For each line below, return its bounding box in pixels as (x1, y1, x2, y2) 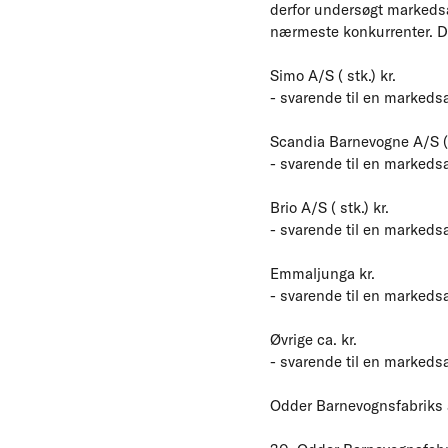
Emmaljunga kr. (270, 263, 375, 283)
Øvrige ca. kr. (270, 329, 357, 349)
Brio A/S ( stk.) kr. (270, 197, 389, 217)
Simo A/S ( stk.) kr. (270, 65, 396, 85)
